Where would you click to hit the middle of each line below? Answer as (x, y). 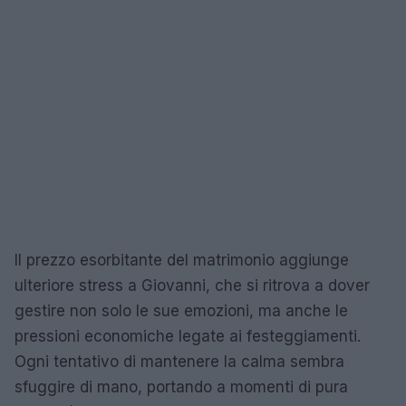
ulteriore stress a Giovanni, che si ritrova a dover (192, 285)
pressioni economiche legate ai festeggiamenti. (188, 336)
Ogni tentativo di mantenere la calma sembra (179, 361)
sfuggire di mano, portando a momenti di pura (181, 387)
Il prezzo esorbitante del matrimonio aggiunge (182, 260)
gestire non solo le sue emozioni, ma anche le (181, 310)
